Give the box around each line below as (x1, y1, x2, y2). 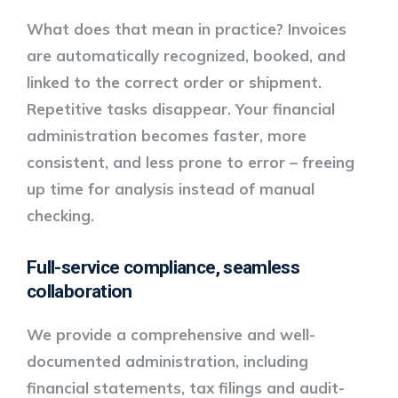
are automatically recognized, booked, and (27, 45, 346, 65)
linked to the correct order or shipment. (27, 72, 322, 92)
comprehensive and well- (131, 324, 315, 344)
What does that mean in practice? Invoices (27, 19, 346, 38)
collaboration (27, 280, 132, 302)
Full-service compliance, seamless (27, 256, 300, 278)
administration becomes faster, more (27, 125, 306, 145)
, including (235, 351, 308, 370)
